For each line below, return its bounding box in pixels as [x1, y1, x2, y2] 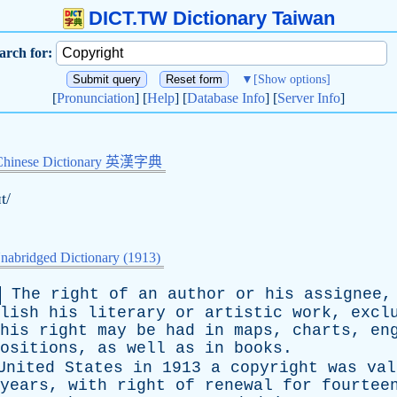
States [65, 359, 123, 377]
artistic [205, 304, 283, 322]
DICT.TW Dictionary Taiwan [88, 7, 335, 29]
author [167, 285, 226, 303]
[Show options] [253, 73, 331, 86]
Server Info [277, 90, 340, 105]
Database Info [187, 90, 265, 105]
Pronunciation [57, 90, 135, 105]
